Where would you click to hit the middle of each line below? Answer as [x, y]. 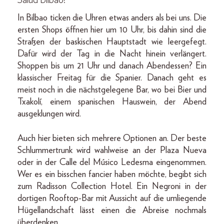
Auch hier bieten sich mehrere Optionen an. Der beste [112, 138]
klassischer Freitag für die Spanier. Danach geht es [112, 78]
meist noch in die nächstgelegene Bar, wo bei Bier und [112, 90]
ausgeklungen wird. [49, 114]
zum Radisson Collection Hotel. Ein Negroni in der [112, 186]
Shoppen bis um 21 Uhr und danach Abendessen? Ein [112, 66]
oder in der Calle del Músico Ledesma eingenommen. [112, 162]
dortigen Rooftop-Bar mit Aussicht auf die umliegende [112, 198]
